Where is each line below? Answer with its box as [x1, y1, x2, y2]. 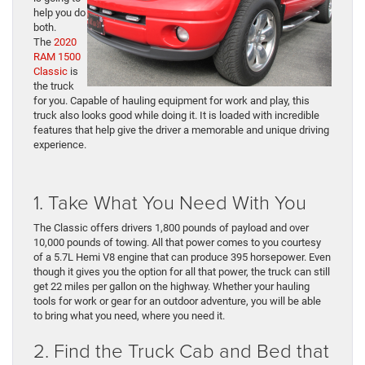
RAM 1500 [33, 51, 81, 64]
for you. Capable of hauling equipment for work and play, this [33, 95, 310, 108]
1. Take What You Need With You [33, 188, 306, 216]
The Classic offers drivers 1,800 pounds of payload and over [33, 222, 309, 235]
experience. [33, 139, 86, 152]
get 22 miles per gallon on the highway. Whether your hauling [33, 280, 310, 293]
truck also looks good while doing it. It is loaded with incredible [33, 109, 319, 122]
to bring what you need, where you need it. [33, 310, 225, 323]
